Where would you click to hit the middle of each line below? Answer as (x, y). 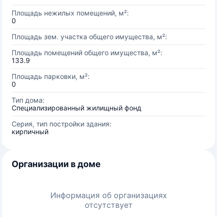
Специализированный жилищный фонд (77, 108)
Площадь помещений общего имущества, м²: (87, 53)
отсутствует (108, 205)
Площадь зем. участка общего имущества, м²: (89, 37)
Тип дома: (28, 100)
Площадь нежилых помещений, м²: (70, 13)
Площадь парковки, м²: (51, 76)
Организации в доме (56, 164)
